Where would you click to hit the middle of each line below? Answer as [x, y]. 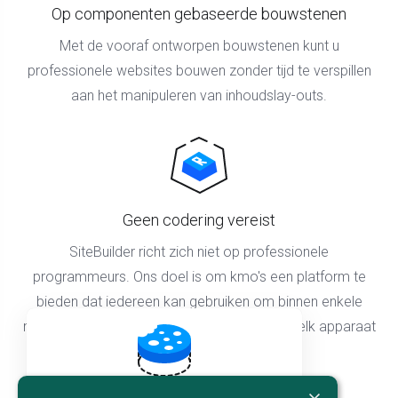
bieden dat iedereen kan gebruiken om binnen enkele [199, 301]
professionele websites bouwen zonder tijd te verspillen [199, 70]
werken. [199, 351]
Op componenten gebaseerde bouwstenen [199, 13]
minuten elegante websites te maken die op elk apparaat [199, 326]
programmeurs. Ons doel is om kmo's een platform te [199, 276]
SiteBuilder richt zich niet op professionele [199, 251]
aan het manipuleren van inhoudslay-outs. [199, 95]
